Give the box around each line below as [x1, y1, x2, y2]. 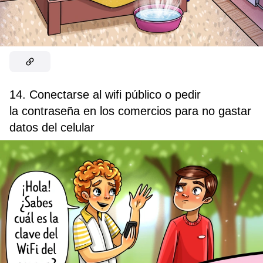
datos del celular [9, 120, 95, 134]
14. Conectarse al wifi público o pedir [9, 87, 201, 101]
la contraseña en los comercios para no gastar [9, 104, 251, 117]
